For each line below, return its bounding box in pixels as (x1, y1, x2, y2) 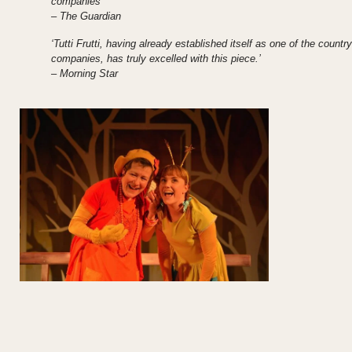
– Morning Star (51, 68, 118, 80)
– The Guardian (51, 10, 121, 23)
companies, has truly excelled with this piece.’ (51, 53, 261, 65)
